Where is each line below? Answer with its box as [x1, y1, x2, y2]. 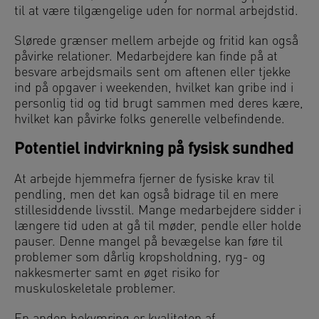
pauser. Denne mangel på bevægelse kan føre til [14, 235, 283, 249]
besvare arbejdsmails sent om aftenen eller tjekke [14, 66, 291, 80]
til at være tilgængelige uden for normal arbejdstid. [14, 4, 298, 19]
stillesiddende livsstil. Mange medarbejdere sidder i [14, 204, 301, 218]
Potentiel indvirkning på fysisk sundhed [14, 141, 293, 158]
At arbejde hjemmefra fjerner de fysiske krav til [14, 172, 274, 187]
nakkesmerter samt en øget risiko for [14, 266, 219, 281]
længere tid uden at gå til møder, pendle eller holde [14, 219, 301, 234]
